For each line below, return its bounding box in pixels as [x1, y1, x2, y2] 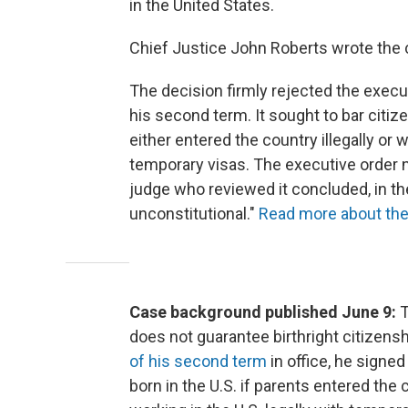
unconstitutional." [129, 204, 259, 224]
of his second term [129, 352, 267, 372]
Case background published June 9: [129, 302, 400, 322]
